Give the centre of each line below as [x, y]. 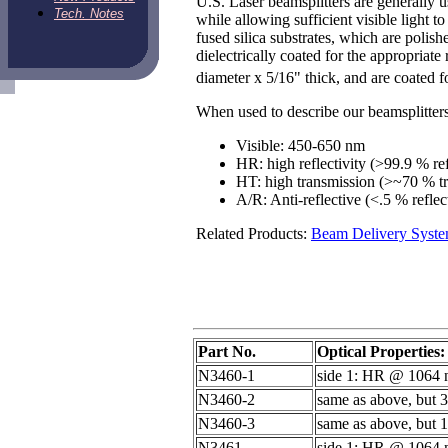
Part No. [227, 351]
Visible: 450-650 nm [300, 146]
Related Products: [253, 234]
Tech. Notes [89, 13]
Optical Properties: [381, 351]
